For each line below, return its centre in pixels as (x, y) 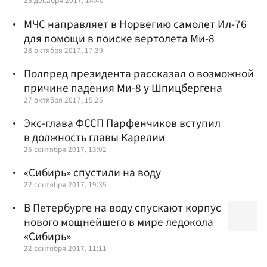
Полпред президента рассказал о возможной (139, 74)
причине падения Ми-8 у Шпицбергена (123, 88)
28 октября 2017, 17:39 (63, 50)
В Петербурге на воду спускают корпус (122, 208)
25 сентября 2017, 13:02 (65, 149)
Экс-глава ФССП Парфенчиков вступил (122, 123)
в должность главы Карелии (94, 137)
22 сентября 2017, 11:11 (65, 249)
